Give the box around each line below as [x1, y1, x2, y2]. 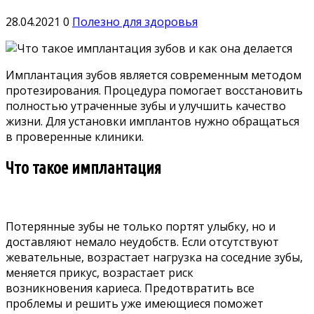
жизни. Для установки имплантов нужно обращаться [6, 113, 299, 129]
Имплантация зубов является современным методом [6, 67, 301, 83]
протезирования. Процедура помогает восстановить [6, 82, 303, 98]
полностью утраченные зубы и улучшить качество [6, 97, 286, 114]
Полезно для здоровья [72, 13, 198, 29]
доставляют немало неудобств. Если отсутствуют [6, 233, 279, 250]
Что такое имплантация [6, 158, 161, 177]
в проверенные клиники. [6, 128, 144, 144]
